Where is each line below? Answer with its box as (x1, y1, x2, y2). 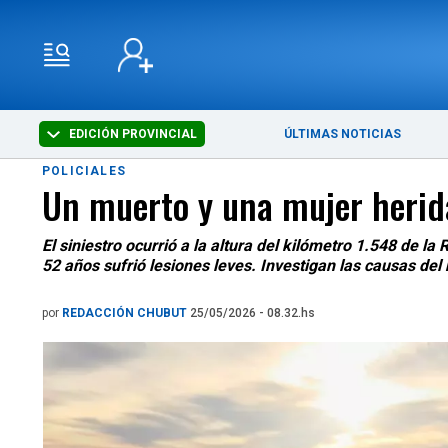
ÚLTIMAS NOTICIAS (284, 127, 402, 141)
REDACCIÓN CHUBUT (62, 306, 190, 320)
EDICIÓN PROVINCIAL (66, 127, 198, 141)
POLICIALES (42, 164, 126, 178)
